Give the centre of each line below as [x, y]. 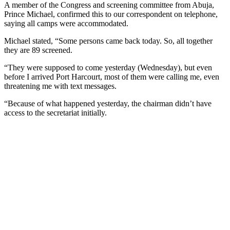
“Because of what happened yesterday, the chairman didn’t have [108, 103]
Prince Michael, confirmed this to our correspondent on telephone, [111, 14]
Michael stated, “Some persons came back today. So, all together [108, 41]
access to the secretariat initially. [55, 112]
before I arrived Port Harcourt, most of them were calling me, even [112, 76]
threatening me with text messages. [60, 86]
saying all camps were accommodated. [66, 23]
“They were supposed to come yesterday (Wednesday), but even [108, 67]
